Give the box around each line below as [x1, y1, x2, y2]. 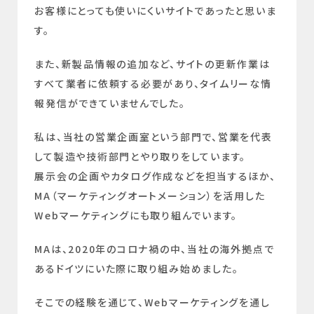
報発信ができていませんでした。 [34, 96, 186, 111]
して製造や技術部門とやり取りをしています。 [34, 149, 247, 164]
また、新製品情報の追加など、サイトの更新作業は [34, 57, 271, 71]
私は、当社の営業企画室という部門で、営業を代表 [34, 130, 273, 144]
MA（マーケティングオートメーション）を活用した [34, 189, 266, 203]
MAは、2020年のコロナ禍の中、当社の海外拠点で [34, 242, 275, 257]
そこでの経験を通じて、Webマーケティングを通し [34, 295, 271, 310]
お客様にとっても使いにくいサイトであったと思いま [34, 4, 277, 18]
